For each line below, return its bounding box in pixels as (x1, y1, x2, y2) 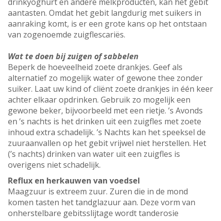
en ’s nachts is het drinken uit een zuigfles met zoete (8, 116, 201, 127)
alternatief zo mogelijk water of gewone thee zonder (8, 73, 203, 84)
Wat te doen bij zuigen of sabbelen (8, 51, 139, 62)
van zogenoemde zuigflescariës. (8, 29, 127, 40)
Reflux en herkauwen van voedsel (8, 175, 140, 186)
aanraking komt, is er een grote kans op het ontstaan (8, 18, 207, 30)
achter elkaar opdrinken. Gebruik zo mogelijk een (8, 94, 190, 106)
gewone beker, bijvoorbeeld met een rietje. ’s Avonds (8, 105, 203, 116)
